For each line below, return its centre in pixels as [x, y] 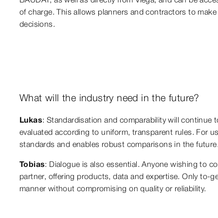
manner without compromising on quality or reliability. [113, 188]
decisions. [37, 24]
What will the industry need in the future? [109, 97]
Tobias [32, 164]
